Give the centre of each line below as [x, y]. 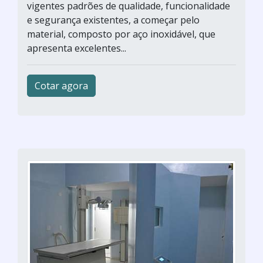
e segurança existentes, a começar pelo [113, 20]
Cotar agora [61, 86]
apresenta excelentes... [77, 48]
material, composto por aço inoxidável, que [121, 34]
